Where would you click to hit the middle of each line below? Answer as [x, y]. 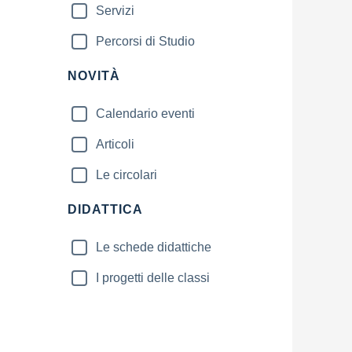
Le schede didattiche [154, 247]
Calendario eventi [145, 114]
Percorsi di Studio [145, 41]
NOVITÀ [94, 76]
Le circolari [126, 175]
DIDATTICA [105, 209]
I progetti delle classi [153, 278]
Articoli [115, 144]
